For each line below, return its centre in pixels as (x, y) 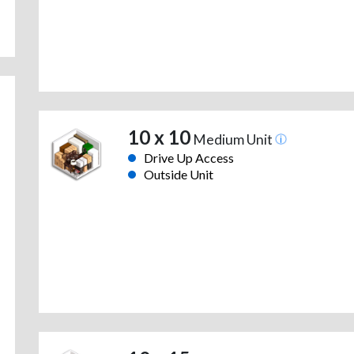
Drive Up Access (188, 158)
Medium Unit (232, 140)
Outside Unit (178, 175)
